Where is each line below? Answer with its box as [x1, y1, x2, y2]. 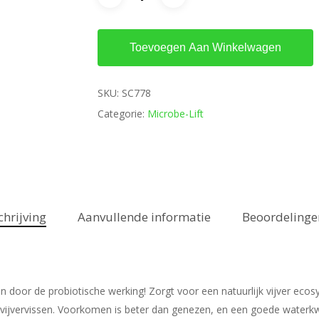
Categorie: [97, 107, 147, 120]
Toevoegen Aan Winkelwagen [129, 41, 281, 53]
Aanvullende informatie [77, 209, 211, 225]
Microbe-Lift [147, 107, 204, 120]
